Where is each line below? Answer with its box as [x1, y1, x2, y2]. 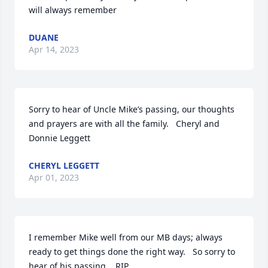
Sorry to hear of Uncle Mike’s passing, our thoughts [29, 103, 234, 115]
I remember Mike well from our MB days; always [29, 232, 223, 243]
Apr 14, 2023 [29, 44, 79, 55]
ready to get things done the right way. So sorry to [29, 246, 235, 257]
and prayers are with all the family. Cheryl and [29, 118, 220, 129]
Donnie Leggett [29, 132, 90, 144]
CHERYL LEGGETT [29, 160, 99, 171]
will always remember [29, 4, 117, 16]
